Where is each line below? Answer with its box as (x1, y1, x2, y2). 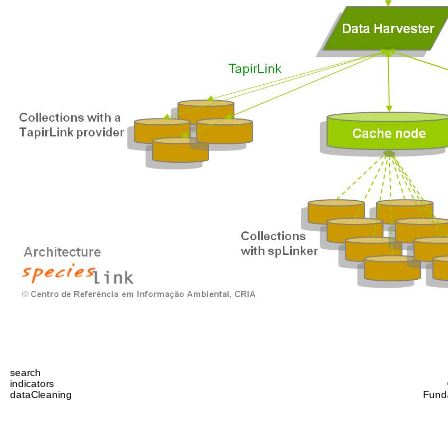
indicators (10, 378, 54, 389)
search (10, 367, 41, 378)
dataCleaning (10, 389, 72, 400)
